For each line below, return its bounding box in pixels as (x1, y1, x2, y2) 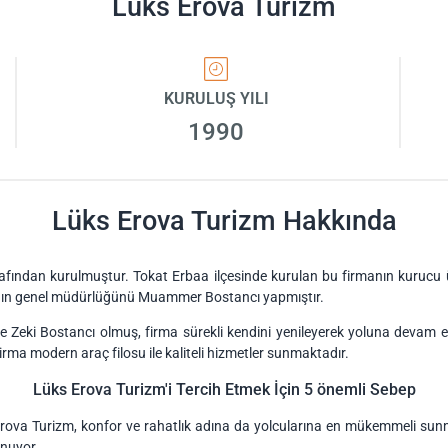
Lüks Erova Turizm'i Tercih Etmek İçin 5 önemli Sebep (32, 380, 416, 400)
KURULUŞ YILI (163, 88, 269, 108)
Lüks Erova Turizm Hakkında (51, 204, 397, 237)
